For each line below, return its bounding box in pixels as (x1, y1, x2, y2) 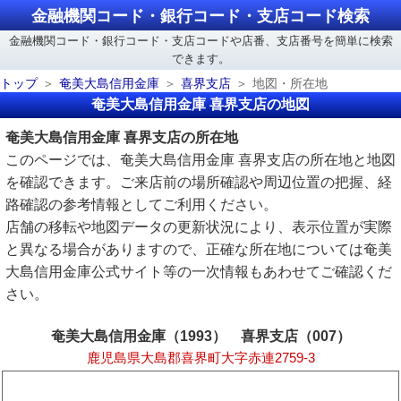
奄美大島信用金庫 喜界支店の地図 (91, 97, 310, 112)
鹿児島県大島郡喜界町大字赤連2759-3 (86, 351, 315, 365)
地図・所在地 (252, 77, 328, 90)
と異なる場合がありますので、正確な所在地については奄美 (5, 242, 392, 257)
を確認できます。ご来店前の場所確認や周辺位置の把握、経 (5, 175, 392, 190)
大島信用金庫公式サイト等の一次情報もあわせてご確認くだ (5, 264, 392, 279)
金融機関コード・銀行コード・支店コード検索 (31, 7, 370, 25)
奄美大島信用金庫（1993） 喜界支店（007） (50, 328, 351, 344)
